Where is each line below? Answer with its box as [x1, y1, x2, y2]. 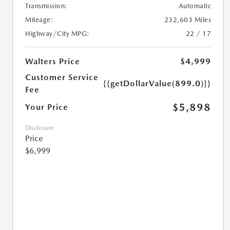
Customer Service [25, 72, 99, 83]
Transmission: [25, 2, 68, 10]
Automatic [178, 2, 212, 10]
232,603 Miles [164, 16, 212, 24]
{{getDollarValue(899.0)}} [103, 79, 212, 89]
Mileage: [25, 16, 53, 24]
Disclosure [25, 124, 53, 132]
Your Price [25, 102, 68, 112]
